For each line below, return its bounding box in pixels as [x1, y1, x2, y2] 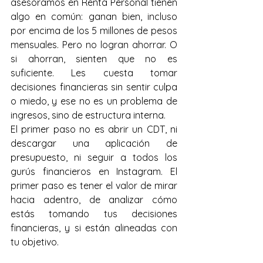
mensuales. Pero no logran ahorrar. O [11, 39, 177, 50]
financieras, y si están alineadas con [11, 222, 177, 234]
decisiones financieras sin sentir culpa [11, 81, 177, 93]
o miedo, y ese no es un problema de [11, 95, 177, 107]
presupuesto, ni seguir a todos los [11, 151, 177, 163]
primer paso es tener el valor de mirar [11, 180, 177, 191]
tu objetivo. [11, 236, 59, 248]
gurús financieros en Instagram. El [11, 166, 177, 177]
